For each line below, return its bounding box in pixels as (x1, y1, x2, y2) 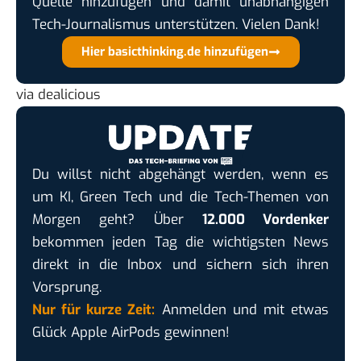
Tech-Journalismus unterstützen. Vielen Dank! (32, 15, 320, 34)
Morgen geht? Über (32, 210, 202, 230)
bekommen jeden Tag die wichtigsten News (32, 233, 329, 252)
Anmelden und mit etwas (155, 301, 330, 320)
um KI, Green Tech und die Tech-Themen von (32, 188, 329, 207)
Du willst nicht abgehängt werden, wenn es (32, 165, 329, 185)
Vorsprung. (32, 278, 102, 297)
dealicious (38, 85, 101, 104)
